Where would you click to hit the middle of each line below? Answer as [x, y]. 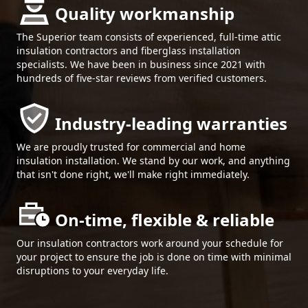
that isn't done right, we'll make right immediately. [133, 174]
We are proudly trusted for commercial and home [131, 147]
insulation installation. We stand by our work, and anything [153, 161]
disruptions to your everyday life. [92, 271]
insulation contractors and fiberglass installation [129, 51]
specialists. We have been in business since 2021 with [141, 64]
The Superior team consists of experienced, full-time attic [149, 37]
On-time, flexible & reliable [165, 220]
